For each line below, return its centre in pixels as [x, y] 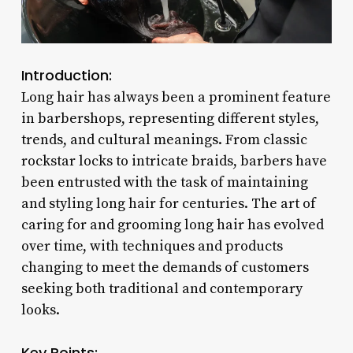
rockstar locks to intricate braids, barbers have [174, 161]
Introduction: [66, 75]
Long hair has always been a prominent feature [176, 97]
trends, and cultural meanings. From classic [164, 139]
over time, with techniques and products [152, 246]
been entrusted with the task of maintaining [164, 182]
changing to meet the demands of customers [165, 267]
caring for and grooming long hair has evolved [172, 225]
